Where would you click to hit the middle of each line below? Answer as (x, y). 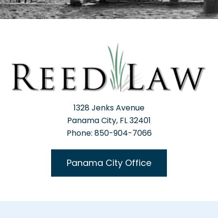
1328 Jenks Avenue (109, 108)
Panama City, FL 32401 (109, 120)
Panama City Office (109, 163)
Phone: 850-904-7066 (109, 133)
